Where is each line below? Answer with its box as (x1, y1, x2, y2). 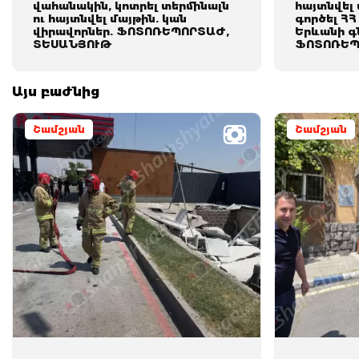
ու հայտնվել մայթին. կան (33, 11, 187, 25)
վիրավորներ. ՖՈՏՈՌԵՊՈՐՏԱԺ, (33, 24, 229, 38)
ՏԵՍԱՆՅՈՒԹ (33, 37, 112, 50)
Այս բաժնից (12, 83, 99, 99)
